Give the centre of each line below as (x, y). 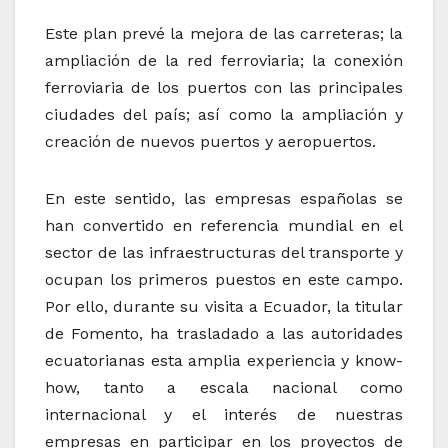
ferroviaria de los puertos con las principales (224, 88)
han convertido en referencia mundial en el (224, 226)
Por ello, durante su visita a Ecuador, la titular (224, 307)
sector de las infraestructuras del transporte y (224, 253)
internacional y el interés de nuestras (224, 415)
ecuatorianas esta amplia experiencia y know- (224, 361)
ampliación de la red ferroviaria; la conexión (224, 61)
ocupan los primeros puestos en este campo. (224, 280)
